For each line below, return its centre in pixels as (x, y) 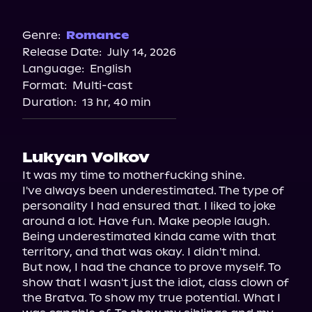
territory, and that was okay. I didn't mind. (141, 252)
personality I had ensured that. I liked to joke (149, 206)
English (111, 69)
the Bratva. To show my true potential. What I (151, 298)
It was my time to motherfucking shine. (134, 175)
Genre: (41, 35)
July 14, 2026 (142, 52)
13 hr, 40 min (117, 102)
